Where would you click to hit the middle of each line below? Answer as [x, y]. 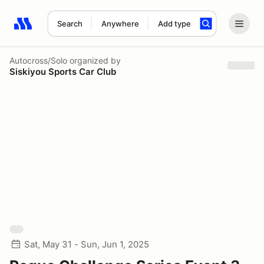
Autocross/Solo [38, 60]
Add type [174, 24]
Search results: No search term [82, 30]
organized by [94, 60]
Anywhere [120, 24]
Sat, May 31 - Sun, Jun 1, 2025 [87, 244]
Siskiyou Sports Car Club [63, 71]
